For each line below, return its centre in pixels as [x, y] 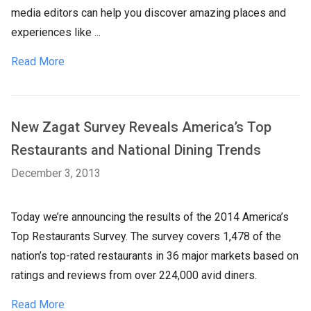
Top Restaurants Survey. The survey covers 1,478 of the [146, 236]
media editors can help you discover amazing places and [149, 13]
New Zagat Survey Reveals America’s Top [141, 127]
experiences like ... [56, 32]
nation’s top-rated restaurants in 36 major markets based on [155, 256]
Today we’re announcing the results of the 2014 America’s [150, 217]
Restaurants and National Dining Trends [136, 150]
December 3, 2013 [56, 173]
